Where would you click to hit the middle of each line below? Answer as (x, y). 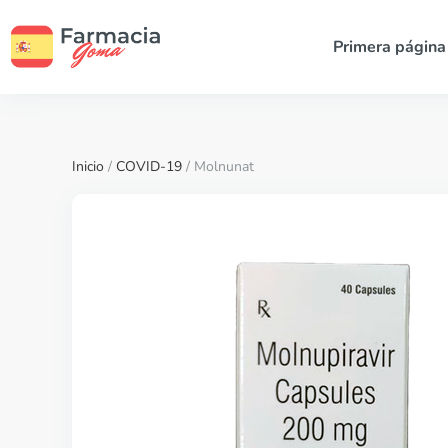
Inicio (88, 166)
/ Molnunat (218, 166)
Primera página (389, 47)
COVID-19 (149, 166)
